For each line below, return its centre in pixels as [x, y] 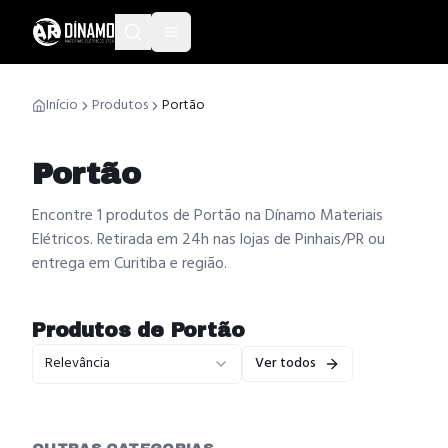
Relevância [77, 363]
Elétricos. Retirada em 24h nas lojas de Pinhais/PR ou [208, 240]
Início [62, 105]
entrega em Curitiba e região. [129, 264]
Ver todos [285, 363]
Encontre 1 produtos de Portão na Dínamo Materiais [207, 216]
